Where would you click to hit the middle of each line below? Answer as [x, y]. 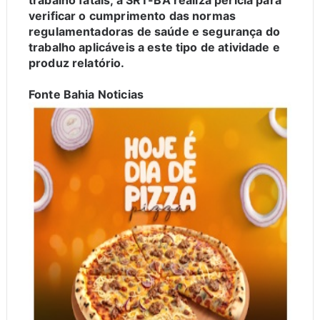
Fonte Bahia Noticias [87, 95]
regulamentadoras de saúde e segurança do [154, 32]
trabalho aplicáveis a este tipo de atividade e [154, 47]
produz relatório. [76, 63]
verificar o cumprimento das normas [132, 16]
